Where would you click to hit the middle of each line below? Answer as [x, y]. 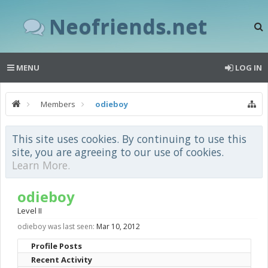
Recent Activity [62, 260]
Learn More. [41, 165]
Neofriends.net [128, 26]
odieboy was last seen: [56, 226]
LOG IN [249, 68]
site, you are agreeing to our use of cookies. [118, 152]
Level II [30, 211]
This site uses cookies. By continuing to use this [129, 139]
